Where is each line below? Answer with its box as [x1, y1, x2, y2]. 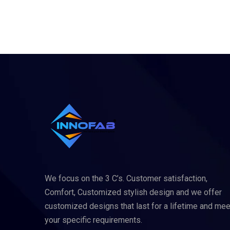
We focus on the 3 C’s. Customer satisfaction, [45, 174, 207, 183]
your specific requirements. [45, 215, 142, 225]
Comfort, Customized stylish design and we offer [45, 187, 222, 197]
